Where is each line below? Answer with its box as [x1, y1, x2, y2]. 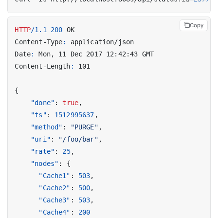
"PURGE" [70, 123, 98, 131]
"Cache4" [38, 208, 71, 217]
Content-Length [15, 62, 71, 71]
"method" [31, 123, 63, 131]
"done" [31, 99, 54, 107]
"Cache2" [38, 184, 71, 192]
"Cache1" [38, 172, 71, 180]
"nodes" [31, 160, 59, 168]
